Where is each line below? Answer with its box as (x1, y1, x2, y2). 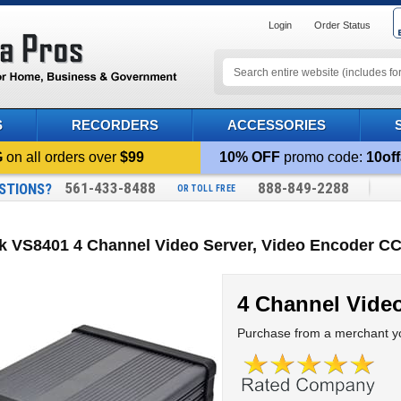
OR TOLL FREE (176, 183, 236, 193)
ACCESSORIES (226, 117, 326, 132)
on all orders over (3, 149, 121, 165)
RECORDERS (71, 117, 158, 132)
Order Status (314, 20, 371, 30)
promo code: (280, 149, 367, 165)
